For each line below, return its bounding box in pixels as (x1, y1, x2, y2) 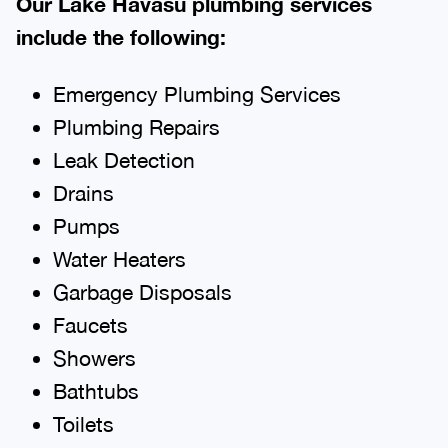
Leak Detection (52, 147, 195, 172)
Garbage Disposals (52, 279, 232, 304)
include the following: (16, 24, 226, 50)
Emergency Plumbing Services (52, 81, 341, 106)
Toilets (52, 411, 114, 436)
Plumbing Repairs (52, 114, 220, 139)
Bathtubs (52, 378, 139, 403)
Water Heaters (52, 246, 186, 271)
